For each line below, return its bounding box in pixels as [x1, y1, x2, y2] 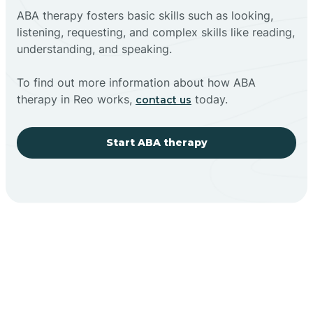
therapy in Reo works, [17, 92, 136, 106]
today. [191, 92, 228, 106]
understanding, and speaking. [17, 41, 172, 56]
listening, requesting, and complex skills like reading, [17, 24, 295, 39]
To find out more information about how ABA [17, 75, 256, 89]
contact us [136, 93, 191, 106]
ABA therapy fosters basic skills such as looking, [17, 8, 273, 22]
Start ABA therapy [105, 136, 208, 149]
